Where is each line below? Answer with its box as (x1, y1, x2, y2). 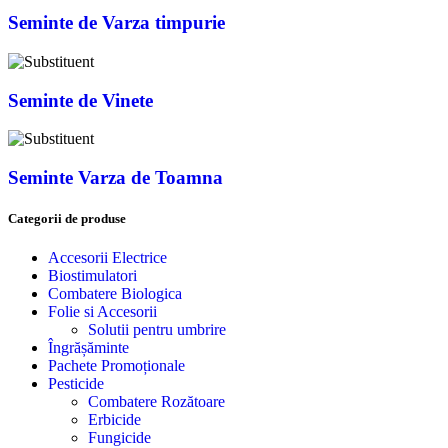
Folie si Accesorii (48, 303, 157, 321)
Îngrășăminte (48, 339, 129, 357)
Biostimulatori (48, 267, 137, 285)
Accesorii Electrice (48, 249, 167, 267)
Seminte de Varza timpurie (8, 12, 225, 34)
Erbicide (88, 411, 141, 429)
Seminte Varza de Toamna (8, 166, 223, 188)
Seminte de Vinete (8, 89, 153, 111)
